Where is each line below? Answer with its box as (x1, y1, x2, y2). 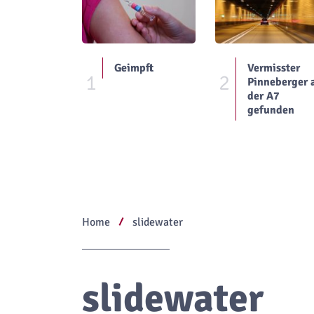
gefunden (247, 103, 294, 118)
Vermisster (247, 61, 300, 76)
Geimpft (114, 61, 153, 76)
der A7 (247, 89, 280, 104)
